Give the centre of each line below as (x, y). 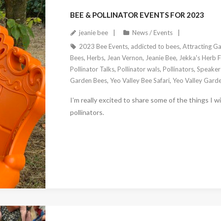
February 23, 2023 (101, 193)
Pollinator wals (138, 69)
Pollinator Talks (92, 69)
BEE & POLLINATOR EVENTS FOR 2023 (137, 15)
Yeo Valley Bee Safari (140, 81)
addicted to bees (155, 47)
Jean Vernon (125, 58)
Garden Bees (88, 81)
